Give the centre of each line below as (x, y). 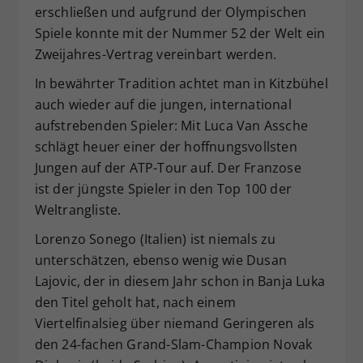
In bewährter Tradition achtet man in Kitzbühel (181, 84)
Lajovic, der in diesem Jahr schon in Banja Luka (179, 282)
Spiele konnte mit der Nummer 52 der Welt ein (180, 34)
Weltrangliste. (78, 210)
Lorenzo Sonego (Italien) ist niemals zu (155, 239)
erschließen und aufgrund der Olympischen (171, 13)
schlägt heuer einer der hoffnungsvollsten (166, 147)
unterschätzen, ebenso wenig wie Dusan (160, 261)
